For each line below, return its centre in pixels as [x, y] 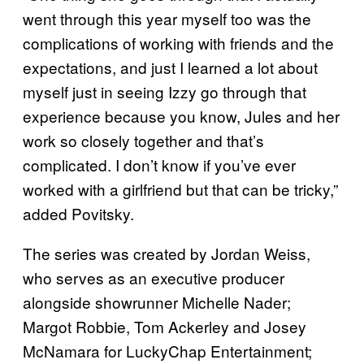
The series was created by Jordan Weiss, [167, 253]
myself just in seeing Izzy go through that [165, 91]
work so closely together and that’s [143, 140]
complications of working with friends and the [178, 42]
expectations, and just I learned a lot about [170, 67]
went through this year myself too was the [167, 18]
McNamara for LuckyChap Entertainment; [167, 350]
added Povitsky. [78, 213]
